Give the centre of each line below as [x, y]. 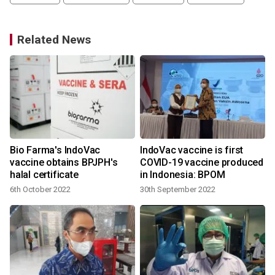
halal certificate [44, 175]
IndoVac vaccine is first [192, 150]
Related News [54, 40]
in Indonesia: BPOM [183, 175]
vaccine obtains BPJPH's [64, 163]
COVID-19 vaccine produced [202, 163]
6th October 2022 [40, 190]
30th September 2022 [178, 190]
